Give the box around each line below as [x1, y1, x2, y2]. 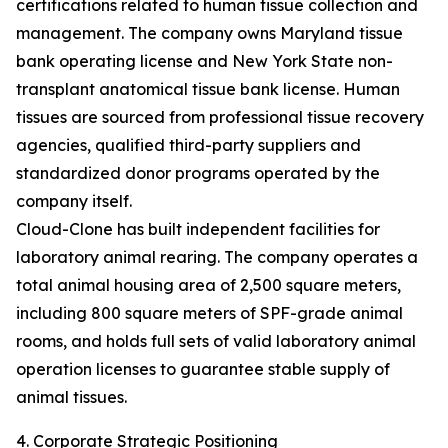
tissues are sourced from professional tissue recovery [16, 107, 424, 128]
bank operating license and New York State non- [16, 51, 393, 72]
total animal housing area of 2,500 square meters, [16, 275, 401, 296]
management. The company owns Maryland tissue [16, 23, 403, 44]
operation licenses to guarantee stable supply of [16, 359, 390, 380]
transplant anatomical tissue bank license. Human [16, 79, 400, 100]
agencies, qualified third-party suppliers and [16, 135, 361, 156]
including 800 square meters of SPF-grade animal [16, 303, 403, 324]
